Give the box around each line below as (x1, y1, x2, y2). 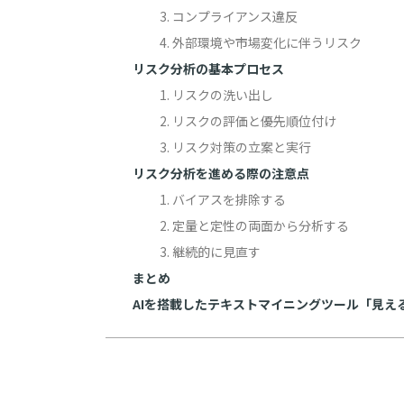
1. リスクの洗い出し (160, 86, 273, 104)
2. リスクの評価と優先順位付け (160, 112, 336, 130)
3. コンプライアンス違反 (160, 7, 298, 25)
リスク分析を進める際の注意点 (133, 164, 309, 182)
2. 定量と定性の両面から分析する (160, 216, 349, 234)
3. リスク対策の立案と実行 (160, 138, 311, 156)
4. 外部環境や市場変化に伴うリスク (160, 33, 362, 51)
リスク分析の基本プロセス (133, 60, 284, 78)
